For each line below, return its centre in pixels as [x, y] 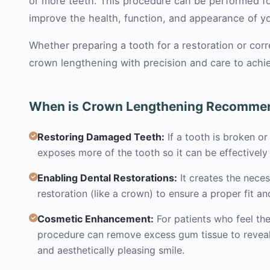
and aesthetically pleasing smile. [111, 250]
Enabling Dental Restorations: [107, 178]
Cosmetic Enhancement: [96, 219]
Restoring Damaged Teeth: [101, 137]
